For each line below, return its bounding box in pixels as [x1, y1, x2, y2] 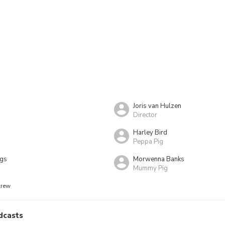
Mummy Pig [133, 163, 168, 173]
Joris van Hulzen [133, 101, 181, 110]
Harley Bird [133, 128, 167, 137]
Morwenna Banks [133, 154, 184, 164]
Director [133, 110, 157, 120]
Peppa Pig [133, 137, 163, 146]
